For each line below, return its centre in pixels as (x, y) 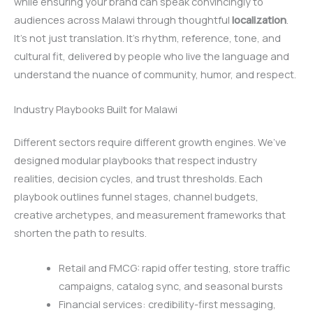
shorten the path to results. (80, 233)
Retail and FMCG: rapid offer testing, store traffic (174, 267)
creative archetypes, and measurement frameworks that (150, 215)
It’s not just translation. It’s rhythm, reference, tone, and (147, 38)
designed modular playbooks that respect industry (136, 160)
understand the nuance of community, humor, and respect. (155, 74)
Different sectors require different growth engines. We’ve (150, 142)
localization (259, 20)
